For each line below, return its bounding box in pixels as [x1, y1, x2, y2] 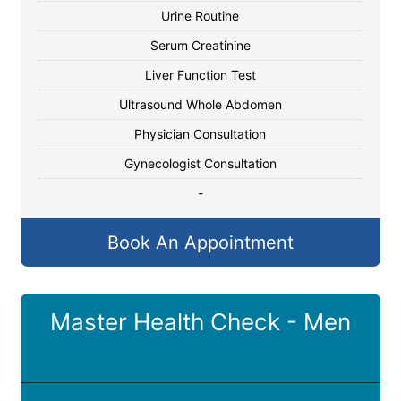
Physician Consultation [134, 126, 267, 141]
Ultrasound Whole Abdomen [118, 97, 282, 112]
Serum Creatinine [149, 38, 251, 53]
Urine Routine [161, 8, 240, 23]
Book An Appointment [107, 232, 294, 253]
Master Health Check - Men [49, 308, 351, 336]
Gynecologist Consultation [124, 156, 277, 171]
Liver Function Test [144, 67, 256, 82]
